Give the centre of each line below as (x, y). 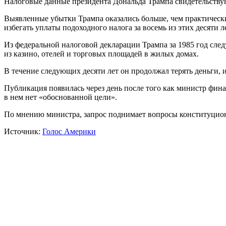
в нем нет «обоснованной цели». (61, 97)
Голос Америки (69, 132)
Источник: (23, 132)
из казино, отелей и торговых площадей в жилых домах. (101, 54)
